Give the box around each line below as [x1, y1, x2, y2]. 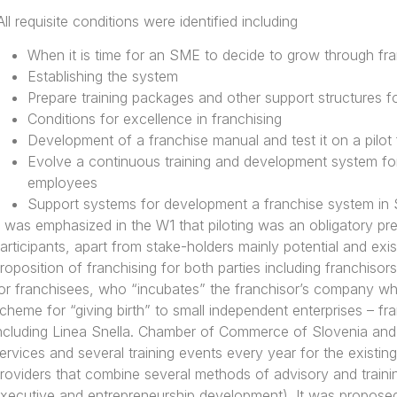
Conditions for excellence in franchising [27, 110, 282, 128]
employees [27, 174, 97, 191]
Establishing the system [27, 67, 178, 85]
